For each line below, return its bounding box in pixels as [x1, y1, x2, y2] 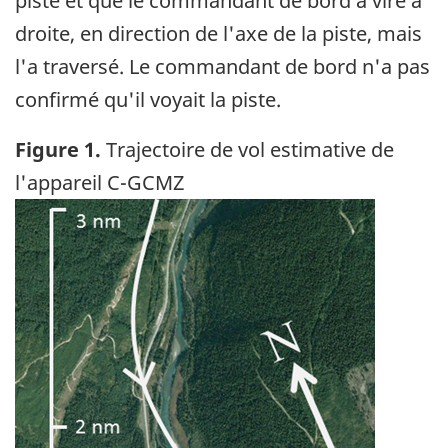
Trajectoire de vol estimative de [101, 135, 394, 163]
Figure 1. [15, 135, 101, 163]
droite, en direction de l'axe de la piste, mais [15, 19, 422, 47]
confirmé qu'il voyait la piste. [15, 85, 281, 113]
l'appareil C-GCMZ [15, 168, 184, 196]
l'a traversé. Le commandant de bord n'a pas [15, 52, 430, 80]
